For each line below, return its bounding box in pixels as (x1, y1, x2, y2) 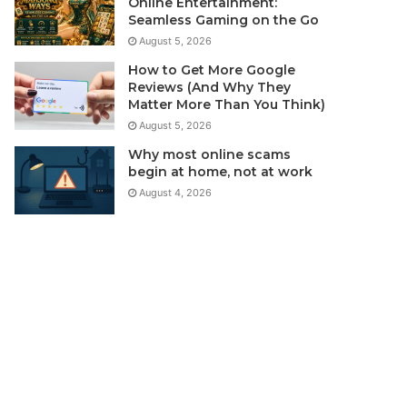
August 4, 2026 (139, 186, 213, 200)
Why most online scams (128, 146, 292, 164)
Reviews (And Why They (128, 79, 292, 96)
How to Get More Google (128, 62, 296, 79)
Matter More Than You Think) (128, 96, 326, 114)
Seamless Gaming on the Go (128, 12, 320, 29)
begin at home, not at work (128, 164, 313, 181)
